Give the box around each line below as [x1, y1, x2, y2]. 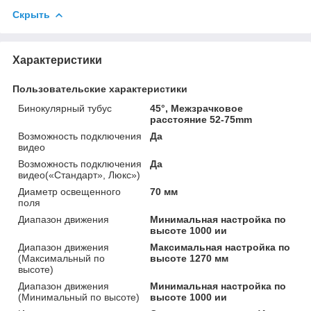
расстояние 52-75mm [150, 113, 253, 125]
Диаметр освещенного [18, 185, 121, 197]
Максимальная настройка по [150, 241, 291, 253]
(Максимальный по [18, 252, 105, 264]
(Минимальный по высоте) [18, 291, 140, 303]
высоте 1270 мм [150, 252, 229, 264]
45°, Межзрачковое [150, 102, 244, 114]
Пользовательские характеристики [12, 83, 187, 94]
